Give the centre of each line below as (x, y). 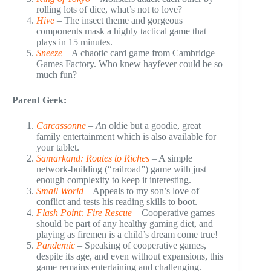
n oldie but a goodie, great (151, 125)
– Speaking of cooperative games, (141, 245)
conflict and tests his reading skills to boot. (117, 201)
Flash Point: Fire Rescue (84, 212)
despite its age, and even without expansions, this (130, 256)
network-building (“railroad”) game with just (121, 169)
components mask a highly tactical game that (121, 31)
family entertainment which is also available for (126, 136)
